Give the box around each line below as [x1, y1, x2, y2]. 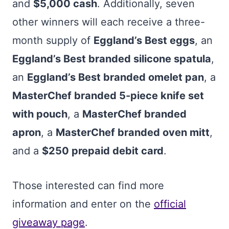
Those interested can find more [12, 179, 164, 192]
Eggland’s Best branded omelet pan [27, 71, 204, 83]
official [154, 198, 186, 210]
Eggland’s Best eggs [94, 34, 195, 47]
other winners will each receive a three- [12, 16, 205, 28]
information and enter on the [12, 198, 154, 210]
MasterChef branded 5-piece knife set [12, 89, 204, 102]
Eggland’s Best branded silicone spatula [12, 53, 211, 65]
